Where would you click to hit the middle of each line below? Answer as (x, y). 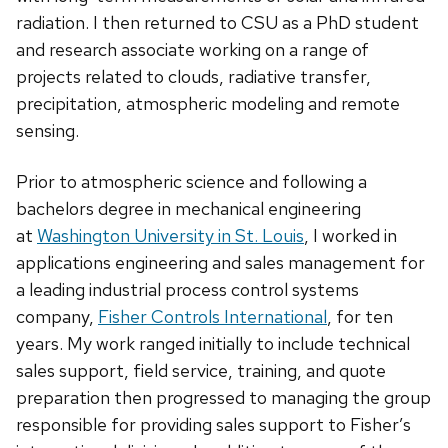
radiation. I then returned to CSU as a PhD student (217, 23)
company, (57, 317)
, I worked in (350, 236)
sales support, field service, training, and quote (201, 371)
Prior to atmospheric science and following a (191, 182)
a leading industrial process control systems (187, 290)
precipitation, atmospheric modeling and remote (208, 104)
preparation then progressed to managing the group (223, 398)
